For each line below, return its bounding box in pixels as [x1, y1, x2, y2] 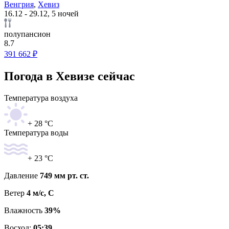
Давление [4, 171, 40, 180]
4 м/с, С [27, 188, 54, 197]
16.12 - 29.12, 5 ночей [4, 9, 79, 18]
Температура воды [4, 128, 68, 137]
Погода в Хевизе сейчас [4, 69, 135, 83]
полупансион [4, 29, 51, 38]
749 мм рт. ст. [40, 171, 89, 180]
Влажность [4, 205, 44, 215]
